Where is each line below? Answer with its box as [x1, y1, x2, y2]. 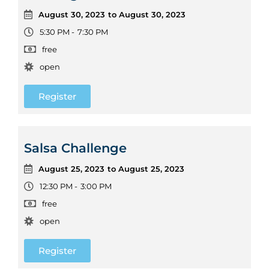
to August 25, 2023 [107, 163, 184, 174]
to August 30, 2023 [108, 9, 186, 19]
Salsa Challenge [24, 140, 127, 156]
